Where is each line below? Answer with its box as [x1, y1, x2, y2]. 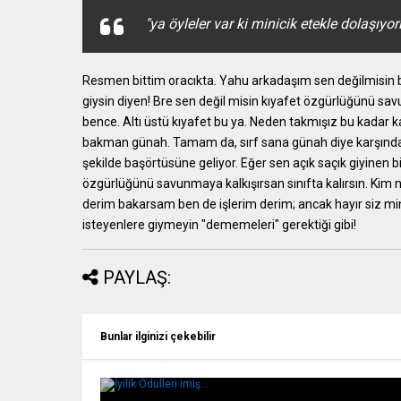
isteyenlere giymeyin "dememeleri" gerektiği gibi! [82, 218, 356, 232]
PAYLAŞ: [103, 267, 171, 288]
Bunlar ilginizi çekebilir [100, 330, 216, 343]
